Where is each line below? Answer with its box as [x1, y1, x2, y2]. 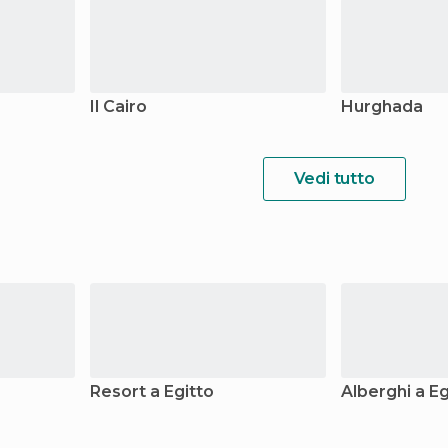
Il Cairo [90, 97, 147, 116]
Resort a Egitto [90, 382, 214, 401]
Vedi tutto [293, 169, 375, 188]
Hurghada [341, 97, 423, 116]
